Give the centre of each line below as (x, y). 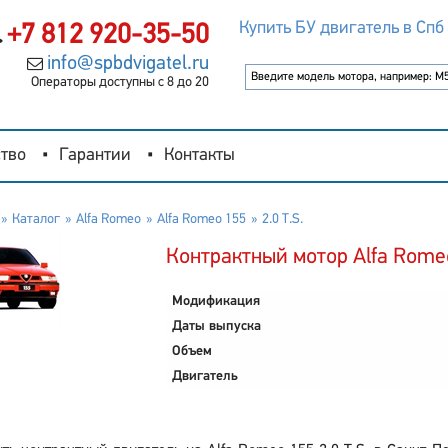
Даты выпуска (216, 326)
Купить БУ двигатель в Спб (341, 28)
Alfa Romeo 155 (201, 219)
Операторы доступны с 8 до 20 (119, 82)
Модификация (215, 301)
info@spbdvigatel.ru (127, 64)
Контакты (199, 155)
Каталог (35, 219)
